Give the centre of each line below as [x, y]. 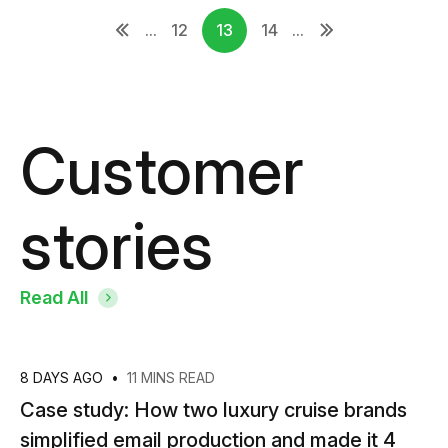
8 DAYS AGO [63, 377]
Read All [54, 297]
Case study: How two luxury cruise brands [213, 410]
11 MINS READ [171, 377]
